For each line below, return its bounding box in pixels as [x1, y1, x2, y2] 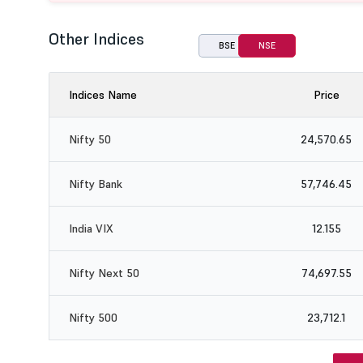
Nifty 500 [69, 310, 117, 325]
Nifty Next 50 [69, 266, 139, 280]
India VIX [69, 221, 113, 236]
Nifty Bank [69, 177, 122, 191]
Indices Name [69, 88, 137, 102]
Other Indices [49, 28, 144, 49]
